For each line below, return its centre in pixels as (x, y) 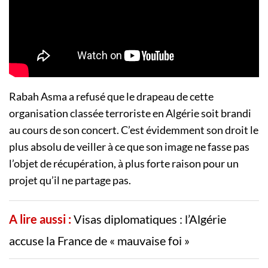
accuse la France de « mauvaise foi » (99, 240)
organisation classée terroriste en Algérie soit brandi (130, 113)
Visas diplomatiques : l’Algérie (150, 219)
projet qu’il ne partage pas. (70, 180)
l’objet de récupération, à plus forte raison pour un (124, 163)
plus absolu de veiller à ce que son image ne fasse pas (129, 146)
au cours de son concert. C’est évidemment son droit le (134, 130)
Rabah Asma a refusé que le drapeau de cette (111, 96)
